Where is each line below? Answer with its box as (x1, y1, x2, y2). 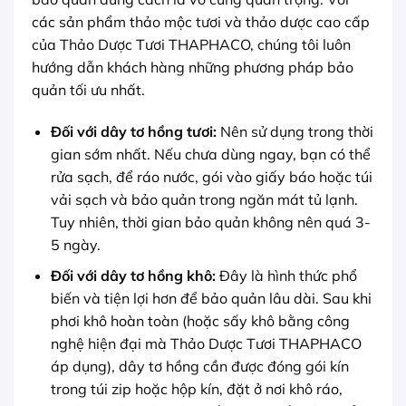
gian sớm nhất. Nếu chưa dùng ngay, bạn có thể (50, 144, 371, 163)
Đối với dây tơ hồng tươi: (50, 121, 217, 140)
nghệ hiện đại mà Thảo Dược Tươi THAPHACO (50, 334, 362, 353)
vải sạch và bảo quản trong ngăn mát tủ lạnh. (50, 189, 358, 208)
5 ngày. (50, 235, 101, 254)
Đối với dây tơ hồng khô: (50, 266, 216, 285)
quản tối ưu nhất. (32, 80, 145, 99)
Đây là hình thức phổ (215, 266, 357, 285)
